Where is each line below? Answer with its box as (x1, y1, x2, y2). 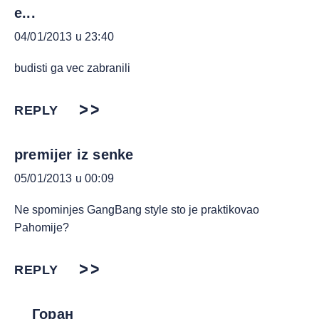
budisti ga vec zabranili (14, 62, 130, 74)
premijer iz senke (14, 147, 134, 162)
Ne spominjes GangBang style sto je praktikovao (14, 204, 259, 216)
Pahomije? (14, 221, 69, 234)
